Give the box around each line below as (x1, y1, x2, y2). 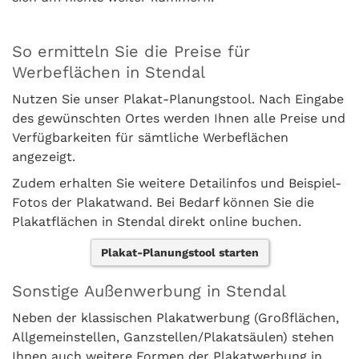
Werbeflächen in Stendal (12, 63, 205, 82)
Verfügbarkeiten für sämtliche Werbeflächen (12, 130, 288, 145)
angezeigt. (12, 149, 75, 164)
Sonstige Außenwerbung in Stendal (12, 281, 286, 301)
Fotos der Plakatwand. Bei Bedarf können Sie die (12, 195, 314, 210)
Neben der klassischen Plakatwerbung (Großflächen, (12, 310, 339, 325)
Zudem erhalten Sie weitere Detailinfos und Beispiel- (12, 175, 341, 191)
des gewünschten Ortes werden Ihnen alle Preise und (12, 111, 345, 126)
